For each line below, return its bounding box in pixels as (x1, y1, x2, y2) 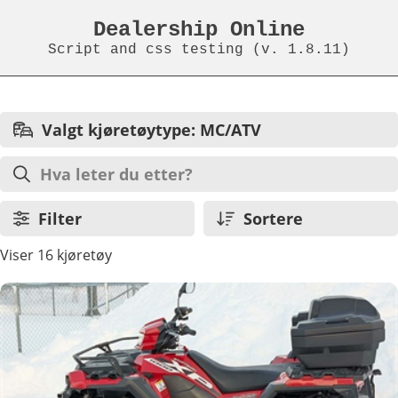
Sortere (243, 208, 303, 229)
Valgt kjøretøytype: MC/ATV (41, 119, 261, 140)
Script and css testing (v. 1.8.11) (48, 42, 350, 58)
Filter (37, 208, 82, 229)
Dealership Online (93, 18, 305, 42)
